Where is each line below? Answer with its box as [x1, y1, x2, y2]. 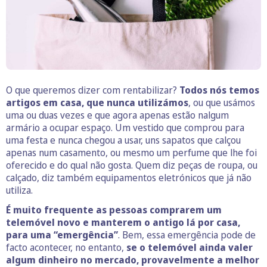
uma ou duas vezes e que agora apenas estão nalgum [6, 108, 229, 122]
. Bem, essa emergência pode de [118, 228, 256, 241]
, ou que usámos [188, 95, 255, 109]
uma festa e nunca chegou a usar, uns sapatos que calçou [6, 133, 241, 147]
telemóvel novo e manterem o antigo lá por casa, [6, 215, 240, 229]
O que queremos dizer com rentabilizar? [6, 83, 179, 97]
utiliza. [6, 183, 33, 197]
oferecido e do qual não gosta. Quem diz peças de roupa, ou [6, 158, 257, 172]
